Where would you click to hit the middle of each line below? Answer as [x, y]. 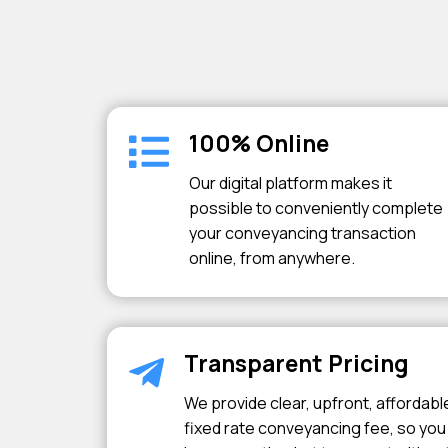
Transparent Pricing [296, 363]
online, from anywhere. [272, 258]
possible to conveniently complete [316, 208]
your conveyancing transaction [302, 233]
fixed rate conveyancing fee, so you [315, 428]
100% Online [259, 143]
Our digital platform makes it [290, 183]
